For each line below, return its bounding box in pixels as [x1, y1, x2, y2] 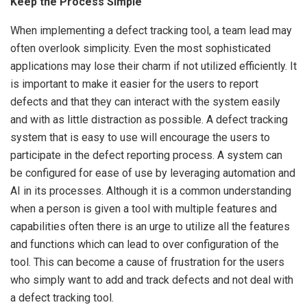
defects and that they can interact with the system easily [10, 95, 280, 108]
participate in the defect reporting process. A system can [10, 149, 282, 162]
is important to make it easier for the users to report [10, 77, 258, 90]
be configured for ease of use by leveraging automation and [10, 167, 295, 180]
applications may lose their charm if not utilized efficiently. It [10, 60, 297, 73]
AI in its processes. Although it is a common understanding [10, 184, 291, 197]
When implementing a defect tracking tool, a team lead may [10, 24, 292, 37]
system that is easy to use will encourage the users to [10, 131, 270, 144]
